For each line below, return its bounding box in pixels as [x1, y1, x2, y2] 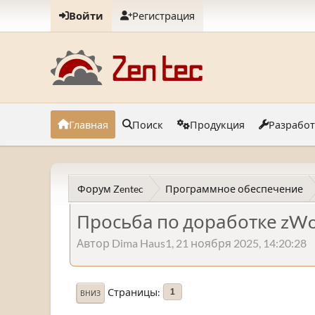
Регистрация [132, 10, 195, 22]
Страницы [108, 285, 157, 298]
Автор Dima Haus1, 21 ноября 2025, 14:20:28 [77, 236, 307, 250]
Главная [69, 118, 108, 131]
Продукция [190, 118, 245, 131]
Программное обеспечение [165, 182, 303, 195]
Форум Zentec [77, 182, 143, 195]
